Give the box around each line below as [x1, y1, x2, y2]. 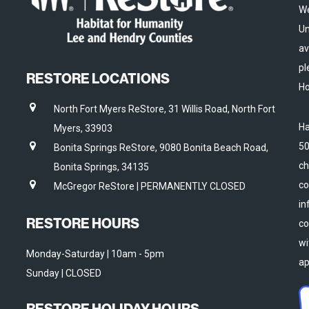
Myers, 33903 [53, 123, 112, 134]
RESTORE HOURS [26, 215, 139, 232]
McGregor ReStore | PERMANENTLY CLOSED [53, 181, 246, 192]
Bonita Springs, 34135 [53, 161, 149, 172]
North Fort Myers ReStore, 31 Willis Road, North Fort [53, 103, 275, 114]
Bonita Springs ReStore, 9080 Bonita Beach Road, [53, 142, 268, 153]
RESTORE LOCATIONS [26, 70, 170, 87]
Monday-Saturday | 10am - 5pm [26, 248, 164, 259]
